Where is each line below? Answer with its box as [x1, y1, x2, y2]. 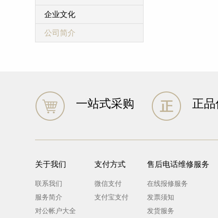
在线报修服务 [147, 180, 188, 187]
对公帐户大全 [35, 207, 76, 215]
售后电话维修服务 [147, 160, 209, 168]
